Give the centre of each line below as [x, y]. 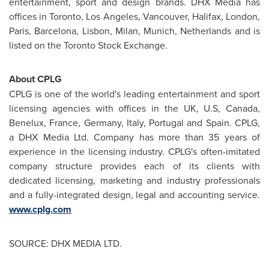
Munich [159, 31]
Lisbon [96, 31]
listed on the [36, 45]
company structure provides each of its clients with [134, 166]
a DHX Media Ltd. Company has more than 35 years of [134, 137]
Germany [102, 122]
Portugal [167, 122]
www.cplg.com [40, 209]
